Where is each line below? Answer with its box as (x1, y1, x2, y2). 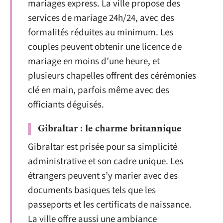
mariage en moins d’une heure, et (28, 54, 160, 68)
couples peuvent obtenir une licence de (28, 40, 182, 54)
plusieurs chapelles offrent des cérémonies (28, 69, 196, 83)
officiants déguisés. (28, 98, 104, 111)
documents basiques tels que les (28, 184, 156, 197)
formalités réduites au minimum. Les (28, 25, 173, 39)
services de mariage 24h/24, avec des (28, 11, 174, 25)
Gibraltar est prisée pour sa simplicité (28, 140, 177, 154)
